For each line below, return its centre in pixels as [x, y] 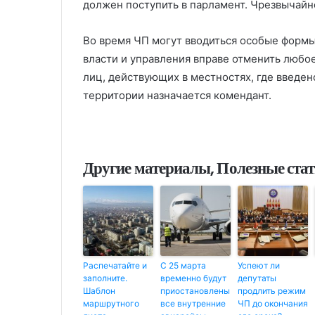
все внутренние [193, 303]
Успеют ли [259, 265]
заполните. [105, 278]
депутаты [257, 278]
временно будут [193, 278]
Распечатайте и [115, 265]
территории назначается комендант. [177, 95]
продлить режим [272, 290]
